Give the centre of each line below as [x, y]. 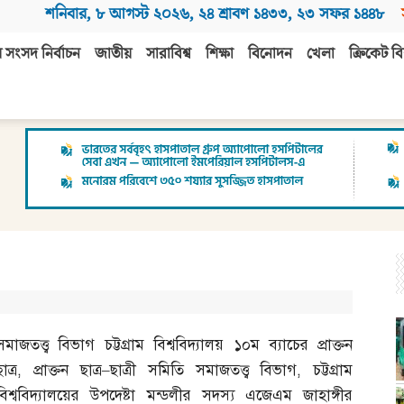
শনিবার [66, 14]
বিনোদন [270, 55]
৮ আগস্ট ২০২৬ [142, 14]
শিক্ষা [220, 55]
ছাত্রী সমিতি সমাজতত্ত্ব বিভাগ [203, 371]
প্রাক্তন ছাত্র [67, 371]
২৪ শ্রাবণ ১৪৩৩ [243, 14]
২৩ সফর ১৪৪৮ [340, 14]
